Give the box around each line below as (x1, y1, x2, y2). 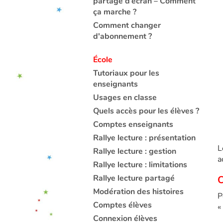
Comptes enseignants (93, 119, 173, 130)
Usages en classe (93, 92, 157, 103)
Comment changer (93, 20, 161, 31)
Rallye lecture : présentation (93, 132, 196, 143)
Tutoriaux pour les (93, 68, 159, 79)
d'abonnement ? (93, 31, 152, 42)
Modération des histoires (93, 186, 184, 197)
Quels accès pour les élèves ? (93, 106, 199, 116)
